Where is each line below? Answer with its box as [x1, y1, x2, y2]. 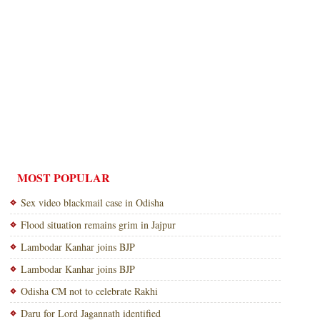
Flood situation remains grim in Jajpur [20, 218, 176, 231]
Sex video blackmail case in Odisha [20, 196, 164, 209]
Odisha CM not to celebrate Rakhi [20, 284, 158, 298]
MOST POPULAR [16, 169, 110, 186]
